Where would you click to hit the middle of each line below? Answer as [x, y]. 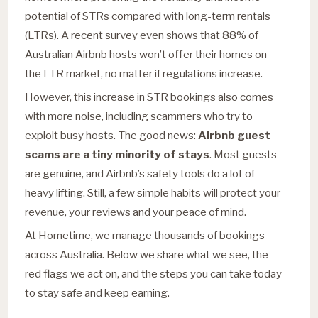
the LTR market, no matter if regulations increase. [144, 73]
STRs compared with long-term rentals [177, 16]
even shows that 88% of [198, 35]
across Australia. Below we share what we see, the [147, 254]
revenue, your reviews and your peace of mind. [136, 212]
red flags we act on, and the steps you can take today [154, 273]
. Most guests [243, 154]
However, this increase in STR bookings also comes [149, 97]
